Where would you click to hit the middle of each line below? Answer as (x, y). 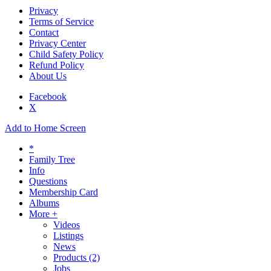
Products (70, 258)
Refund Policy (57, 65)
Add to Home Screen (45, 128)
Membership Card (64, 192)
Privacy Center (57, 44)
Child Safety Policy (66, 54)
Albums (44, 203)
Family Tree (52, 160)
